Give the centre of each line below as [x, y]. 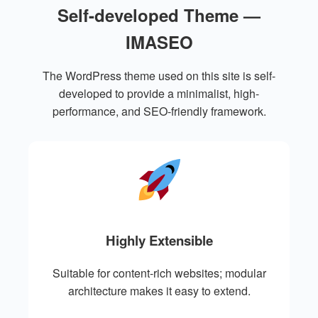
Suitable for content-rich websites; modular [159, 273]
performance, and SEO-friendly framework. [159, 111]
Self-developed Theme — [159, 15]
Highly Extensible [159, 241]
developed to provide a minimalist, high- [159, 94]
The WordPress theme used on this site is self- [159, 76]
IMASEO [159, 42]
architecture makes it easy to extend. [159, 290]
